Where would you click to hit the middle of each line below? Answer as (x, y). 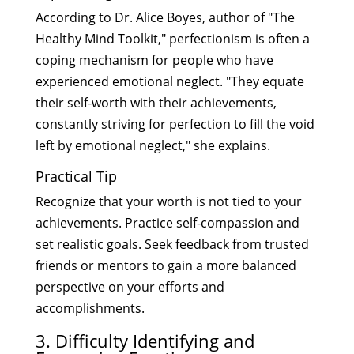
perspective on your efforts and (130, 286)
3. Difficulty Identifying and (145, 340)
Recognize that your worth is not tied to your (168, 201)
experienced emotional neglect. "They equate (169, 81)
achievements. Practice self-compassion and (167, 222)
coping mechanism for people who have (154, 60)
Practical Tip (76, 176)
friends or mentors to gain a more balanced (166, 265)
